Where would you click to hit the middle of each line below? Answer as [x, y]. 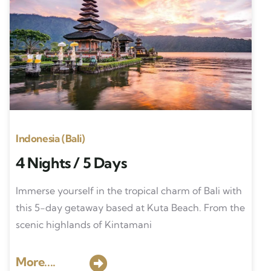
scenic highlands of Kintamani [83, 224]
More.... [35, 262]
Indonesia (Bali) [50, 138]
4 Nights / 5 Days [71, 163]
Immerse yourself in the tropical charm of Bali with [129, 191]
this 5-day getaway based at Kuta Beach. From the [130, 207]
